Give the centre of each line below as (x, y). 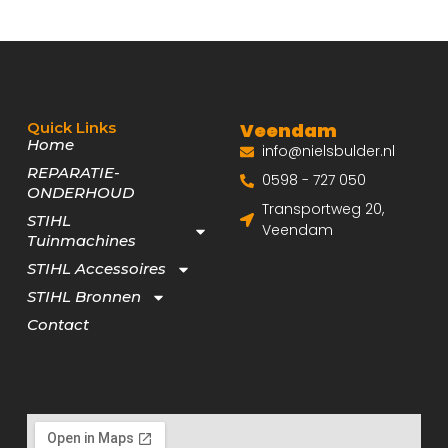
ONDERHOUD (80, 193)
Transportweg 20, (323, 209)
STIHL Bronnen (83, 297)
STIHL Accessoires (96, 269)
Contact (57, 325)
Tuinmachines (81, 241)
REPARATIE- (73, 173)
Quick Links (71, 128)
